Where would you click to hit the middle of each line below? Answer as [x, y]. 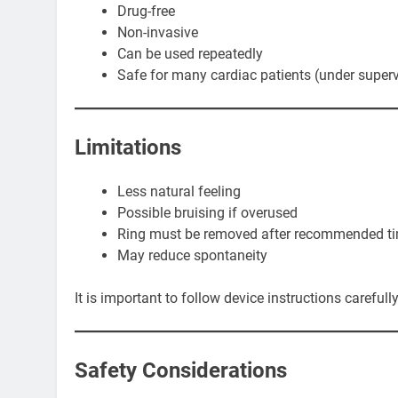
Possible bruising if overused [207, 212]
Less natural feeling [179, 191]
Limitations [128, 147]
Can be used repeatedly [190, 53]
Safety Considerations [181, 370]
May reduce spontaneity [192, 255]
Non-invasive [158, 32]
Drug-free [146, 11]
